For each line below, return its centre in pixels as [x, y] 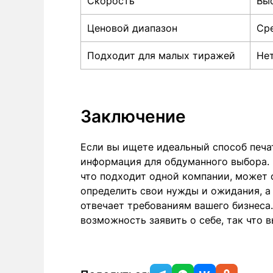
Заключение [133, 116]
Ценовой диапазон [132, 28]
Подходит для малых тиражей [161, 55]
